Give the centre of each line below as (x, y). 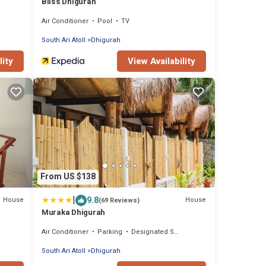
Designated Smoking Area (153, 232)
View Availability (161, 61)
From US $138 (68, 177)
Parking (110, 232)
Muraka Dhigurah (74, 212)
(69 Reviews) (119, 200)
